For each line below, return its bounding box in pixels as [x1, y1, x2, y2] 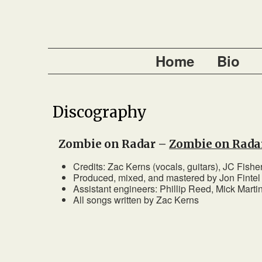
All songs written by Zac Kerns [73, 193, 199, 207]
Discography [53, 102, 147, 122]
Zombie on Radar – [58, 137, 170, 151]
